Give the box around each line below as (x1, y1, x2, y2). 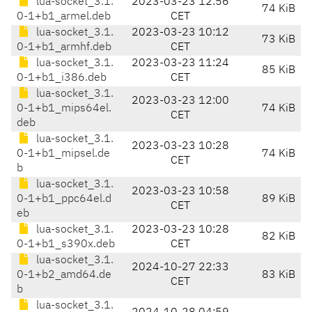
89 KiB (262, 194, 295, 205)
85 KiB (262, 65, 295, 77)
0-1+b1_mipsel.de (17, 148, 110, 160)
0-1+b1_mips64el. (17, 103, 111, 115)
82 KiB (262, 231, 295, 243)
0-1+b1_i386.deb (17, 72, 107, 84)
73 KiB (262, 34, 295, 46)
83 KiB (262, 270, 295, 281)
